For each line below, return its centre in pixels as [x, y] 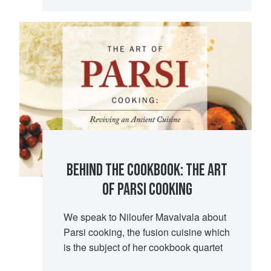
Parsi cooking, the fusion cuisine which [146, 232]
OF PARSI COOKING [147, 189]
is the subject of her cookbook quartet [143, 247]
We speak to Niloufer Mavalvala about [145, 217]
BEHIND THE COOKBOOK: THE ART [147, 170]
